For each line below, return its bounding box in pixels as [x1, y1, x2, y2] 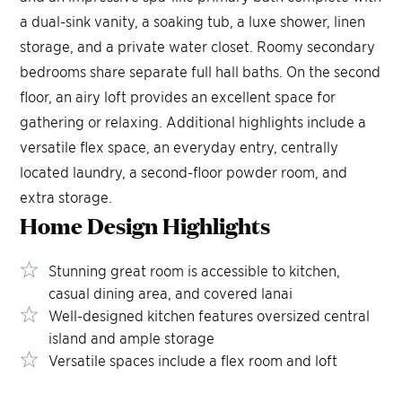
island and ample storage [48, 328, 215, 346]
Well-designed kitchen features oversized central [48, 305, 371, 324]
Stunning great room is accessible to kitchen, [48, 260, 341, 279]
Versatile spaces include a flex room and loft [48, 350, 338, 369]
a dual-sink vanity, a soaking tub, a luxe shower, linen [20, 11, 366, 30]
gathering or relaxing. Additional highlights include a [20, 111, 367, 130]
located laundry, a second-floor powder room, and [20, 162, 348, 180]
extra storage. [20, 187, 113, 205]
